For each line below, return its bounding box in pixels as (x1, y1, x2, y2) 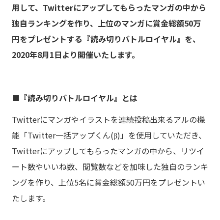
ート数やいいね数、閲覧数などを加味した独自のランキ (12, 161, 208, 172)
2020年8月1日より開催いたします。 (12, 49, 139, 60)
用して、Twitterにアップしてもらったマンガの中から (12, 1, 206, 13)
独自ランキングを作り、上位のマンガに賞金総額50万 (12, 17, 201, 29)
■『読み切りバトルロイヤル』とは (12, 92, 137, 104)
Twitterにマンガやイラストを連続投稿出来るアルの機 (12, 113, 205, 125)
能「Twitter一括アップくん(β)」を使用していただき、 (12, 129, 206, 141)
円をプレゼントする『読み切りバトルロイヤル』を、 (12, 33, 200, 45)
